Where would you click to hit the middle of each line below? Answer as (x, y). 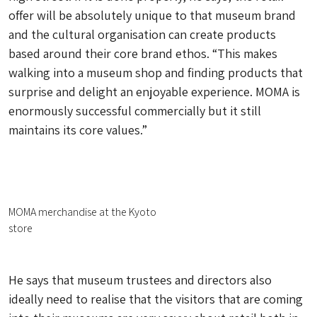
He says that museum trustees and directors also (140, 280)
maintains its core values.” (78, 130)
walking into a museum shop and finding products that (156, 73)
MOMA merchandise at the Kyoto (82, 212)
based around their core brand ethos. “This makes (143, 53)
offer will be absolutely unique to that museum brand (152, 15)
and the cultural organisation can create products (142, 34)
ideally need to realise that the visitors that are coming (156, 299)
